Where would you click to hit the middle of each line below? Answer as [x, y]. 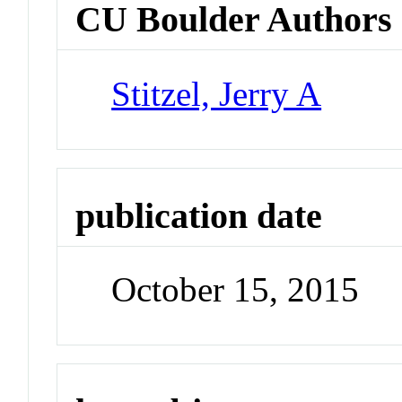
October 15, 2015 [236, 290]
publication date [199, 215]
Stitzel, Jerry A [217, 93]
